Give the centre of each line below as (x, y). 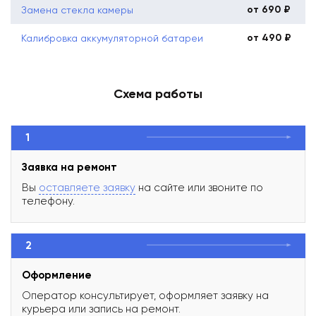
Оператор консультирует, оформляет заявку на (145, 295)
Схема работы (158, 93)
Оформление (57, 275)
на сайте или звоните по (199, 187)
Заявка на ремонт (69, 167)
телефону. (48, 201)
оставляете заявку (87, 187)
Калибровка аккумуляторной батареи (112, 38)
